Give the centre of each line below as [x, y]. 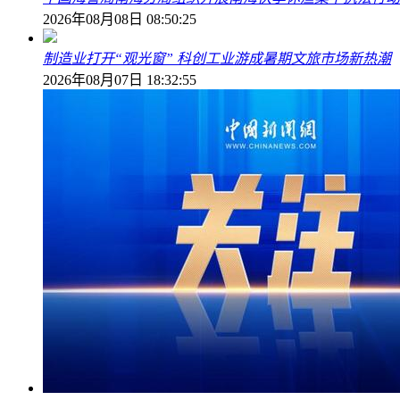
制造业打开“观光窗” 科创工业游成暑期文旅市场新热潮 [217, 59]
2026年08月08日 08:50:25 [120, 20]
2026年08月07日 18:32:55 [120, 80]
